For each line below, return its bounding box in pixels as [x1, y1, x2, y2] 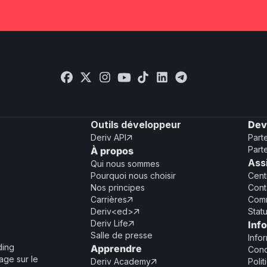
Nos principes [91, 182, 145, 193]
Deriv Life [91, 218, 128, 228]
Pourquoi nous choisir [91, 170, 176, 181]
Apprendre [91, 243, 142, 254]
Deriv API [91, 132, 126, 142]
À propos [91, 145, 133, 157]
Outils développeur [91, 119, 181, 131]
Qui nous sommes [91, 159, 160, 169]
